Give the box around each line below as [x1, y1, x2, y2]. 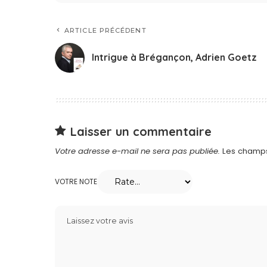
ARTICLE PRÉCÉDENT [64, 26, 147, 35]
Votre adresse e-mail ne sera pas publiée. [55, 145, 220, 157]
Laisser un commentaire [70, 123, 212, 139]
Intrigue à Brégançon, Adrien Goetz [92, 51, 257, 64]
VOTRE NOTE [55, 176, 97, 187]
